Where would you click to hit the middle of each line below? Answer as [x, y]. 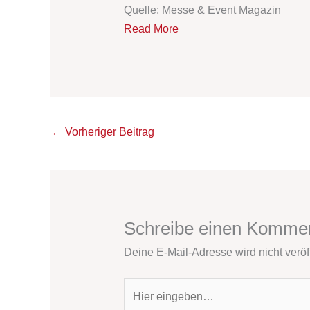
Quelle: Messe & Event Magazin [202, 10]
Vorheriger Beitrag [108, 132]
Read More [151, 28]
